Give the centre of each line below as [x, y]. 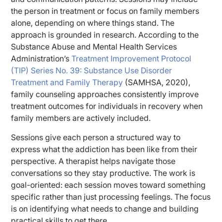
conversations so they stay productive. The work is [103, 173]
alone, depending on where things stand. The [93, 23]
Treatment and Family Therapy [67, 83]
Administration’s [41, 59]
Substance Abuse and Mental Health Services [94, 47]
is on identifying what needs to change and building [105, 208]
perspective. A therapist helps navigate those [93, 161]
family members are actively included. [81, 118]
